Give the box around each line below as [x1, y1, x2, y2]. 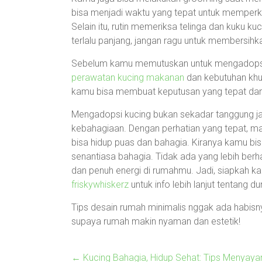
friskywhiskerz [71, 179, 129, 190]
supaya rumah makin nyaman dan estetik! [71, 216, 240, 227]
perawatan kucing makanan [71, 72, 184, 83]
